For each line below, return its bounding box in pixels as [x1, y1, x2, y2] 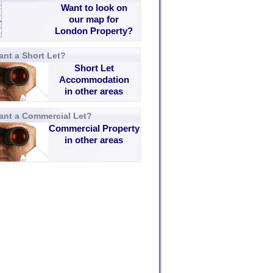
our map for [69, 14, 119, 24]
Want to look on [60, 2, 127, 13]
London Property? [55, 26, 133, 36]
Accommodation [58, 74, 129, 85]
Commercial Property [48, 123, 140, 133]
